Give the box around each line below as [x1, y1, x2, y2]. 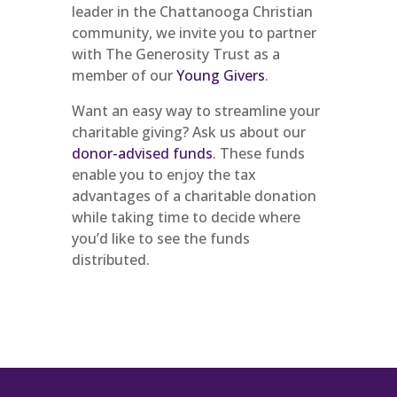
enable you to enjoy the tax [71, 165, 256, 184]
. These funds [212, 144, 305, 163]
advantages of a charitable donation [71, 186, 316, 206]
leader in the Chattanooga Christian [71, 2, 313, 21]
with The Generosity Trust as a [71, 44, 280, 64]
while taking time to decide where [71, 207, 300, 227]
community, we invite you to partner [71, 23, 316, 43]
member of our [71, 66, 176, 85]
